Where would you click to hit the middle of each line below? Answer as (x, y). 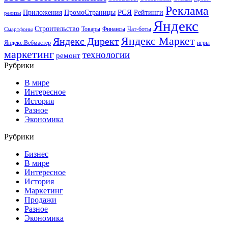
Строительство (57, 28)
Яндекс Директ (86, 41)
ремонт (68, 55)
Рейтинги (149, 12)
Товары (91, 29)
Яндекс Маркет (158, 41)
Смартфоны (18, 29)
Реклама (187, 10)
